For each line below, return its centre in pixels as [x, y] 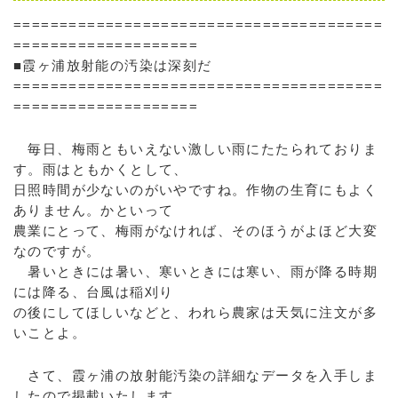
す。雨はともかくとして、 [101, 169]
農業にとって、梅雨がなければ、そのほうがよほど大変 [195, 231]
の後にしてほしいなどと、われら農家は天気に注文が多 [195, 312]
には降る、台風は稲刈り [94, 292]
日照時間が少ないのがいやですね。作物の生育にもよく [195, 190]
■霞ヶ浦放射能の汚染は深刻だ [113, 65]
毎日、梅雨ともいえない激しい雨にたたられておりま [195, 149]
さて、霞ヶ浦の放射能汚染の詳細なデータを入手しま [195, 375]
